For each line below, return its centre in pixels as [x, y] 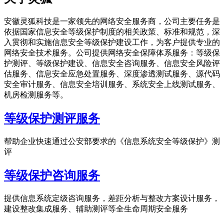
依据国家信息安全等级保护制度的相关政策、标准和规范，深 [112, 32]
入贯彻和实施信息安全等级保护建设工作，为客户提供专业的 [112, 42]
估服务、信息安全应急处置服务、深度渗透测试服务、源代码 [112, 74]
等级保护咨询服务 [52, 175]
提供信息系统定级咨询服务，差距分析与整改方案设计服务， [112, 198]
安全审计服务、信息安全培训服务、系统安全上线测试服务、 [112, 84]
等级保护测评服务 [52, 119]
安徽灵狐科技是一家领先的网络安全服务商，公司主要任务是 [112, 21]
